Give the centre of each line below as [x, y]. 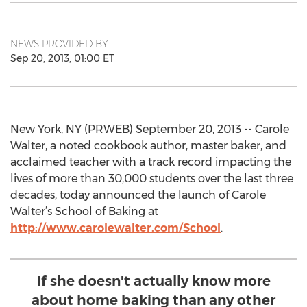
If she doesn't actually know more [153, 281]
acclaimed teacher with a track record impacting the [151, 162]
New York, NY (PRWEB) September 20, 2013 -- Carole [150, 129]
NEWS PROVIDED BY [59, 44]
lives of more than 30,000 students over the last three [152, 179]
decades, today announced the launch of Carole [138, 195]
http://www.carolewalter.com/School [115, 228]
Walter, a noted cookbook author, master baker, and [148, 146]
